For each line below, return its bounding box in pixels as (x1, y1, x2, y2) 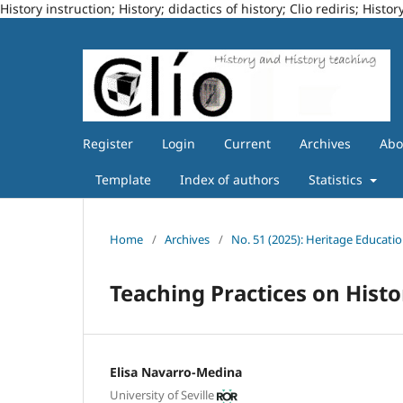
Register (83, 134, 133, 152)
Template (95, 170, 151, 188)
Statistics (309, 170, 366, 188)
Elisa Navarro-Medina (110, 363, 242, 381)
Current (224, 134, 271, 152)
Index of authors (180, 170, 280, 188)
